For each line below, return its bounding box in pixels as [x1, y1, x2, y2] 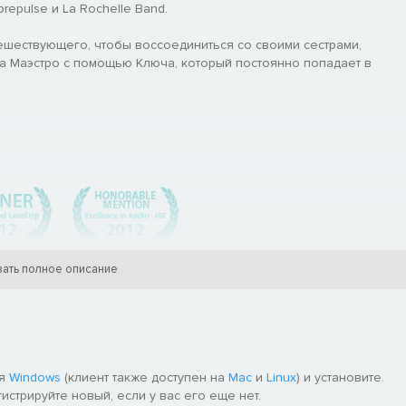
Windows [9, 369, 61, 385]
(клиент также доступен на [61, 369, 228, 385]
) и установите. [296, 369, 384, 385]
